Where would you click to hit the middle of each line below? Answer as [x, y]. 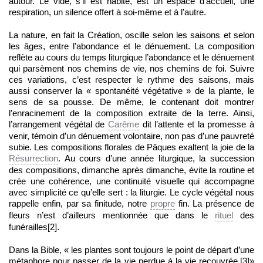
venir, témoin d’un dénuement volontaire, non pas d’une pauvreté [131, 136]
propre [162, 204]
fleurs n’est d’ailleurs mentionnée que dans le [112, 215]
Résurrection [33, 159]
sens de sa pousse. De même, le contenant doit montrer [131, 102]
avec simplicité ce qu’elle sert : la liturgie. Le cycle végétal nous [131, 193]
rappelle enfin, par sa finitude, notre [80, 204]
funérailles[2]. [34, 227]
